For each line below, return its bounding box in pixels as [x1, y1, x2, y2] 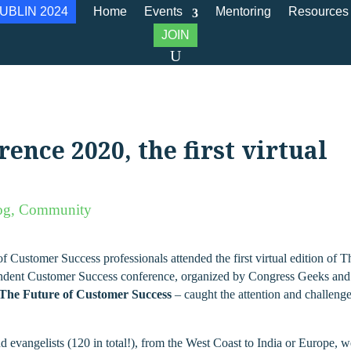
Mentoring [215, 5, 271, 18]
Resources [288, 5, 349, 18]
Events [144, 5, 183, 18]
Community [19, 201, 92, 218]
